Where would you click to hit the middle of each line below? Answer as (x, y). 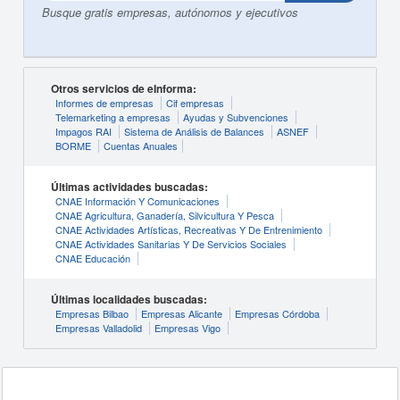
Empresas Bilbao (92, 313)
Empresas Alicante (181, 313)
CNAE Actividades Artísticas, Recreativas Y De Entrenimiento (188, 229)
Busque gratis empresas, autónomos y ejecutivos (170, 12)
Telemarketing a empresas (112, 117)
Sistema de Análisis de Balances (194, 131)
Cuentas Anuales (140, 146)
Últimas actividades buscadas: (129, 187)
